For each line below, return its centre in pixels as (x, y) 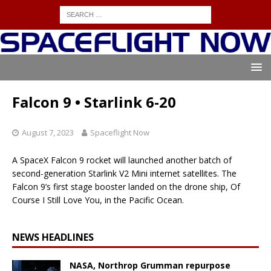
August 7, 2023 (48, 133)
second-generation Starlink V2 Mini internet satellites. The (124, 174)
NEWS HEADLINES (53, 237)
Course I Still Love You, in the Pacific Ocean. (98, 200)
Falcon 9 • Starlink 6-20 (94, 102)
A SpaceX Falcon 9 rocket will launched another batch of (122, 160)
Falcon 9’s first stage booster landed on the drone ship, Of (126, 187)
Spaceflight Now (120, 133)
